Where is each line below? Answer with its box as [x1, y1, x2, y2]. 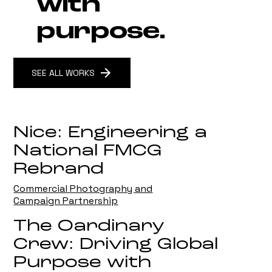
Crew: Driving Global [13, 236, 219, 254]
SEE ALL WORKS [31, 67, 95, 78]
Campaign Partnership [13, 194, 118, 208]
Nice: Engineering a [13, 124, 208, 142]
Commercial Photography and [13, 182, 153, 195]
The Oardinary [13, 218, 165, 236]
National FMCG [13, 143, 163, 160]
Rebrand [13, 161, 104, 178]
